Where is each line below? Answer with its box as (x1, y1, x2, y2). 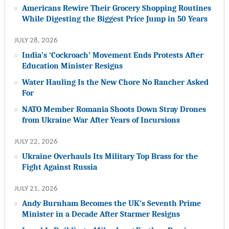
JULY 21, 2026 (14, 185, 58, 193)
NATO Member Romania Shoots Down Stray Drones (21, 104, 206, 114)
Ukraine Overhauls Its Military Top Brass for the (21, 151, 198, 162)
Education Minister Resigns (21, 61, 123, 71)
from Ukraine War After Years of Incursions (21, 115, 180, 125)
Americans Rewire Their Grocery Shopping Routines (21, 3, 211, 13)
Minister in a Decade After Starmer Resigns (21, 209, 180, 219)
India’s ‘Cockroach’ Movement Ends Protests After (21, 50, 203, 60)
